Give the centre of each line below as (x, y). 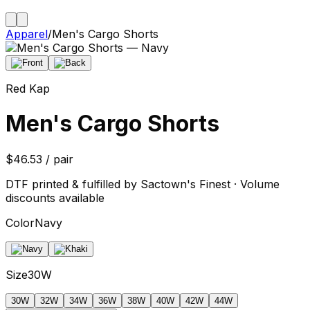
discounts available (55, 198)
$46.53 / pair (39, 159)
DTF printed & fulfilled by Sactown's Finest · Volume (143, 184)
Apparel (27, 34)
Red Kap (28, 89)
